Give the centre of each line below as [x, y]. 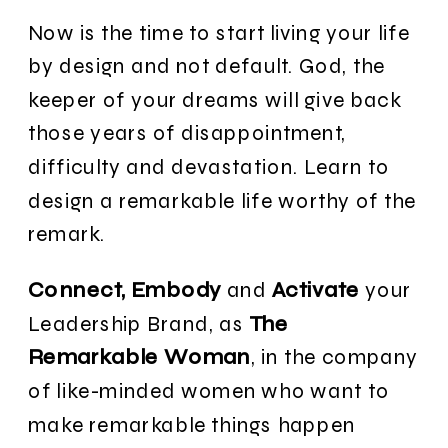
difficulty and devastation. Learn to [209, 166]
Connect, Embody [125, 290]
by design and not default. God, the [207, 66]
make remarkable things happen [192, 424]
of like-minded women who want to [209, 390]
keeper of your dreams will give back [214, 99]
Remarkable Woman [139, 357]
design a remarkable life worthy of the [222, 200]
